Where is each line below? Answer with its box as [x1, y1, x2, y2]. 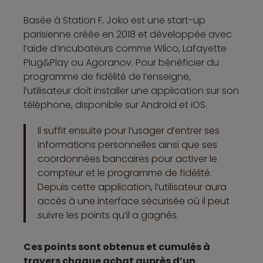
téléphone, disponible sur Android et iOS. [23, 97, 207, 112]
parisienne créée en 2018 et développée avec [23, 27, 232, 41]
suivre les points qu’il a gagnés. [38, 208, 178, 222]
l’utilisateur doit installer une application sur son [23, 83, 239, 97]
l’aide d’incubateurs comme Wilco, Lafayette [23, 41, 227, 55]
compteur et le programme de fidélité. [38, 166, 212, 180]
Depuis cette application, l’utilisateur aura [38, 180, 227, 194]
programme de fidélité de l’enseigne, [23, 69, 191, 83]
